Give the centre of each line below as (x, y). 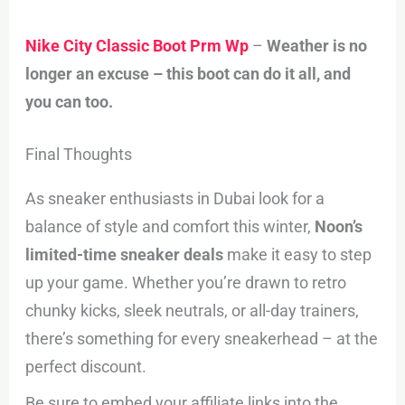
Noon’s (339, 227)
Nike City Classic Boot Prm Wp (137, 45)
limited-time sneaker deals (125, 255)
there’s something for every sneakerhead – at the (202, 339)
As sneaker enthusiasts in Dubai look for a (175, 199)
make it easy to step (298, 255)
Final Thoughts (79, 154)
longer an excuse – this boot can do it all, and (188, 73)
